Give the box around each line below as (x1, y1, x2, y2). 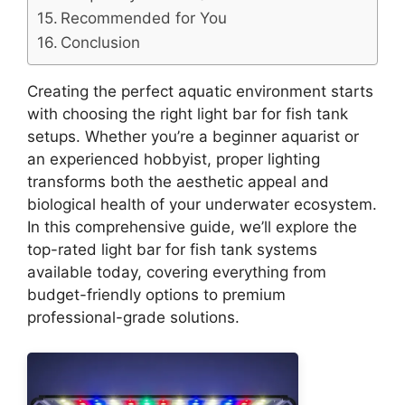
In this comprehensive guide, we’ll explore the (27, 218, 357, 236)
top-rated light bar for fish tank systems (27, 240, 317, 259)
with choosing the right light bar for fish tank (27, 105, 348, 123)
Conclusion (61, 33, 141, 52)
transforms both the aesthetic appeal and (27, 173, 329, 191)
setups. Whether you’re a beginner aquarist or (27, 127, 359, 146)
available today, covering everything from (27, 263, 326, 281)
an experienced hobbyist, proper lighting (27, 150, 320, 168)
